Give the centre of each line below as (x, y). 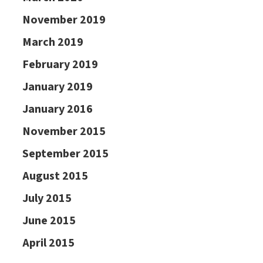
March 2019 (53, 42)
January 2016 (57, 109)
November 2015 (64, 131)
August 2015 (55, 176)
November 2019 (64, 20)
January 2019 (57, 87)
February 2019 (60, 65)
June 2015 (49, 221)
